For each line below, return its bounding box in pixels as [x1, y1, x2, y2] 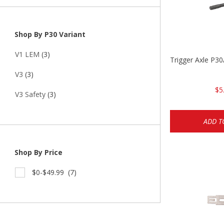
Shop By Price [12, 147, 62, 157]
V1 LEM [15, 49, 39, 59]
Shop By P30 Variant [12, 29, 85, 39]
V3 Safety [15, 89, 45, 99]
